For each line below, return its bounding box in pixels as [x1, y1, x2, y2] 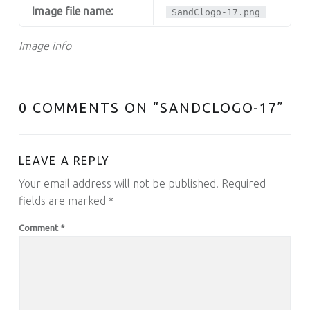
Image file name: [31, 5, 113, 18]
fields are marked [18, 194, 109, 207]
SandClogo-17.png [172, 7, 261, 18]
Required [221, 176, 266, 190]
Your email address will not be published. [18, 176, 219, 190]
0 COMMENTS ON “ [18, 100, 160, 116]
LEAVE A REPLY [18, 154, 110, 167]
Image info [18, 39, 71, 53]
